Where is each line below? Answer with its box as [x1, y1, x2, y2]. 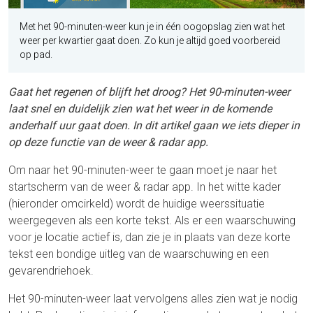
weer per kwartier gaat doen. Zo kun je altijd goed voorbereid [20, 35, 280, 47]
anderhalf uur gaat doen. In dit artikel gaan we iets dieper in [8, 119, 300, 133]
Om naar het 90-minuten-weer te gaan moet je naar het [8, 163, 277, 177]
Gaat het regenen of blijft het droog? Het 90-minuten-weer [8, 85, 290, 99]
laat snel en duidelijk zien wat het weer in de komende [8, 102, 272, 116]
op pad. [20, 49, 52, 61]
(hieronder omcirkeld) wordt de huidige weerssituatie [8, 197, 265, 211]
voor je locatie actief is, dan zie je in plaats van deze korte [8, 231, 291, 245]
